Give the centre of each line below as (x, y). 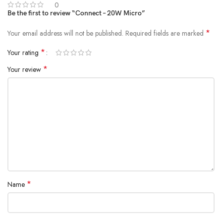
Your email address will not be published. (65, 33)
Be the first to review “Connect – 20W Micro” (76, 13)
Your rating (24, 52)
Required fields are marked (166, 33)
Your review (25, 69)
